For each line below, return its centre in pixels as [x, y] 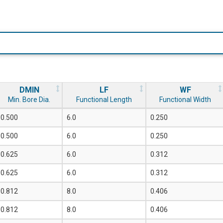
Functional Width [185, 100]
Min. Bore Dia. [29, 100]
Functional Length [104, 100]
